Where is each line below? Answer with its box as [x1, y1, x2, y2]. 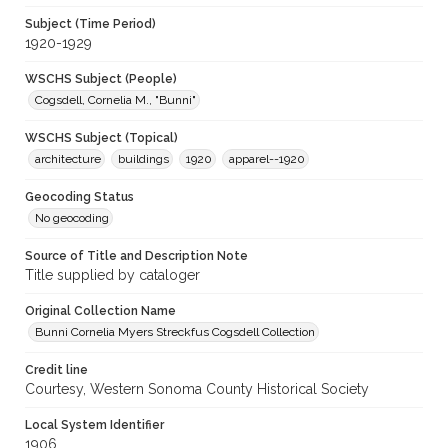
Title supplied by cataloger [25, 267, 200, 284]
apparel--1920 [229, 152, 305, 167]
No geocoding [35, 211, 109, 226]
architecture [35, 152, 101, 167]
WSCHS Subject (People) [25, 72, 177, 87]
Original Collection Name [25, 304, 176, 319]
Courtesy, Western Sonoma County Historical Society [25, 381, 369, 398]
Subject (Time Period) [25, 17, 156, 32]
